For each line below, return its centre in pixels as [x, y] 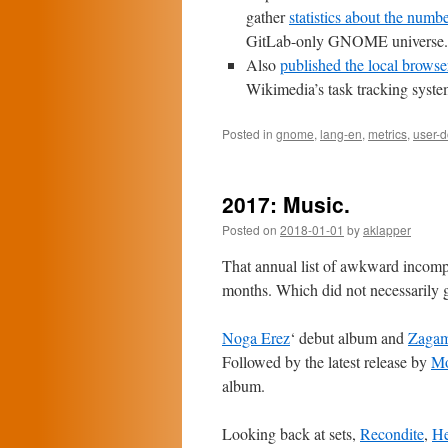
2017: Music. [286, 204]
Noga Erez [256, 337]
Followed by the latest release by [326, 361]
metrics [387, 133]
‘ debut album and [349, 337]
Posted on [249, 229]
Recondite [392, 433]
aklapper [387, 229]
